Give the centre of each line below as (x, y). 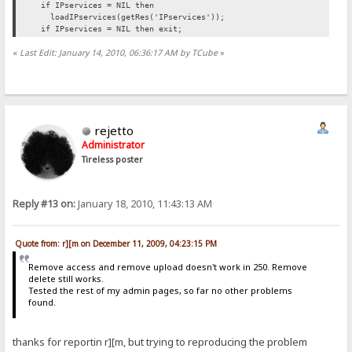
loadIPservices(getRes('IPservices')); (128, 17)
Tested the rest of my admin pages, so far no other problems (160, 291)
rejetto (114, 130)
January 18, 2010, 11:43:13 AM (144, 203)
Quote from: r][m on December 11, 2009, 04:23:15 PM (116, 244)
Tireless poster (113, 159)
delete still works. (66, 279)
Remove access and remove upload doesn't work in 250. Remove (167, 267)
